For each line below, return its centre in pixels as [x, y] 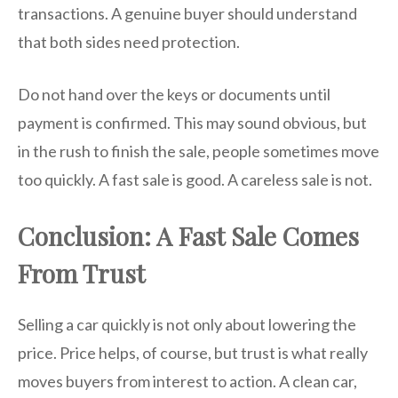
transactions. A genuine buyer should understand [187, 14]
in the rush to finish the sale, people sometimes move [199, 151]
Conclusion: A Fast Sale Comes [188, 236]
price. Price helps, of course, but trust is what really [193, 353]
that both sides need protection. [129, 42]
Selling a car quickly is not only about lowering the [187, 325]
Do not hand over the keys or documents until [174, 95]
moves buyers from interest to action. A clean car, [187, 382]
